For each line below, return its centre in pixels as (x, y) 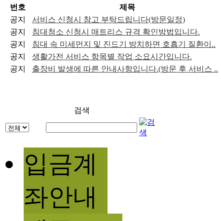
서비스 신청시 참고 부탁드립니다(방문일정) (109, 19)
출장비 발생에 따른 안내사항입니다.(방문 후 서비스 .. (125, 69)
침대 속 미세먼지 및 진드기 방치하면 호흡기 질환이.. (124, 44)
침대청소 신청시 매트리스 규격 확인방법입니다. (116, 32)
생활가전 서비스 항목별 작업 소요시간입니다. (112, 56)
